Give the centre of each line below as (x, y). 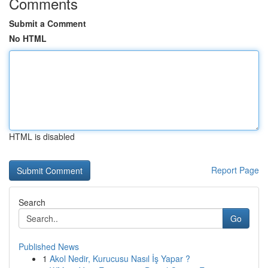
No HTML (28, 38)
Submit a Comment (48, 23)
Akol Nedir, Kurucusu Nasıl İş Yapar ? (120, 258)
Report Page (235, 170)
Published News (49, 246)
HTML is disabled (42, 136)
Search (32, 202)
